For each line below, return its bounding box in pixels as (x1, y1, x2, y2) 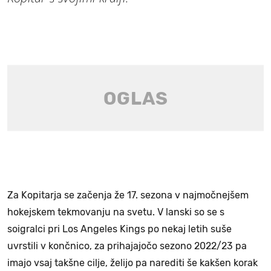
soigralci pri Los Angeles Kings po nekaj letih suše (7, 223, 232, 235)
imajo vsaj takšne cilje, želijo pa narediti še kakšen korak (7, 257, 258, 269)
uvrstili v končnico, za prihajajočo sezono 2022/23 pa (7, 240, 247, 252)
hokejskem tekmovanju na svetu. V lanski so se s (7, 206, 224, 218)
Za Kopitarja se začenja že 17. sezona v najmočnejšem (7, 189, 249, 201)
